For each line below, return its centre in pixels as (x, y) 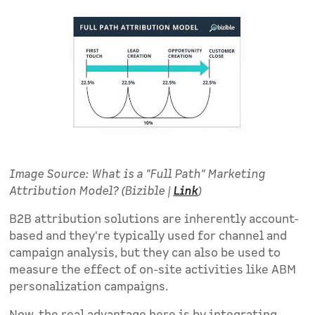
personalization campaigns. (89, 287)
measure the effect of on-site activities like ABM (153, 270)
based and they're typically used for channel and (148, 237)
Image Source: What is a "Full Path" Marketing (137, 175)
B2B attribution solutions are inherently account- (154, 220)
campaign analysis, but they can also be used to (145, 253)
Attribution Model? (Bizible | (91, 192)
